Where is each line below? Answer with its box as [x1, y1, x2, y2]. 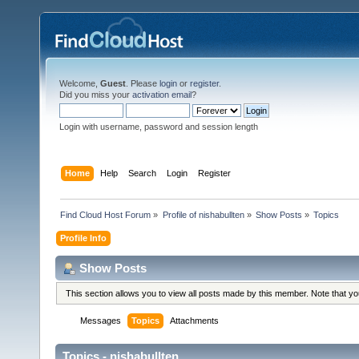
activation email [132, 90, 192, 99]
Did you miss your [59, 90, 132, 99]
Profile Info [60, 232, 107, 243]
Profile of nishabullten [162, 209, 244, 220]
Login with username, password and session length [59, 122, 258, 131]
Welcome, [59, 79, 100, 88]
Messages [80, 316, 122, 326]
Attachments [170, 316, 220, 326]
